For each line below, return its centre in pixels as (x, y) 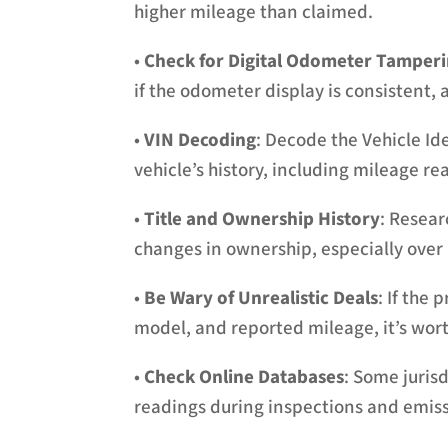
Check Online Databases (244, 377)
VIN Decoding (200, 140)
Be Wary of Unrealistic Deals (261, 298)
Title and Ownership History (262, 219)
